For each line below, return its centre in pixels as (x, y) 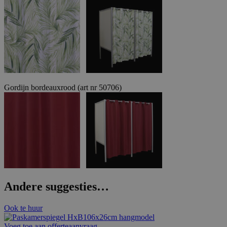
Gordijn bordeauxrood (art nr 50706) (63, 87)
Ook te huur (23, 208)
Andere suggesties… (56, 187)
